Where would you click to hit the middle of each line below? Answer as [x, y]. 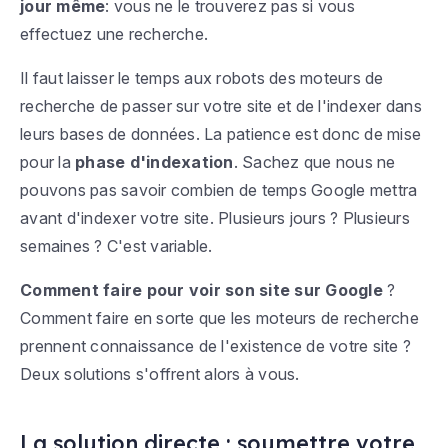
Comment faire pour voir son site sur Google [201, 290]
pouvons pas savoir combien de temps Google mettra [219, 190]
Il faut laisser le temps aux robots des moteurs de [202, 78]
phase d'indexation [154, 162]
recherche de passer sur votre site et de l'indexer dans [221, 106]
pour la [47, 162]
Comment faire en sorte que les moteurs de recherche [219, 318]
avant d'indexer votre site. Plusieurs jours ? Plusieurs [215, 218]
